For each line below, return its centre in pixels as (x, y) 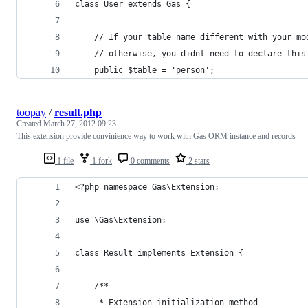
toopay (31, 112)
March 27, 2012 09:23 (80, 123)
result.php (78, 112)
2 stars (198, 161)
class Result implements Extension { (159, 253)
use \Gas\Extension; (121, 220)
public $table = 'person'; (154, 70)
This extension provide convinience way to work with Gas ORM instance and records (156, 136)
